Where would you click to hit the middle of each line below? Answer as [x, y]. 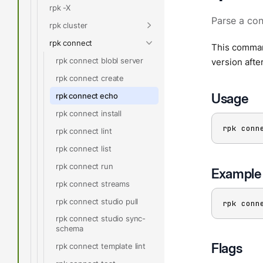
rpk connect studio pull [97, 201]
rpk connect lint [84, 131]
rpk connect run [85, 166]
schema [70, 228]
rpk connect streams [93, 183]
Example [236, 173]
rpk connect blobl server [100, 60]
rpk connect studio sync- [101, 218]
